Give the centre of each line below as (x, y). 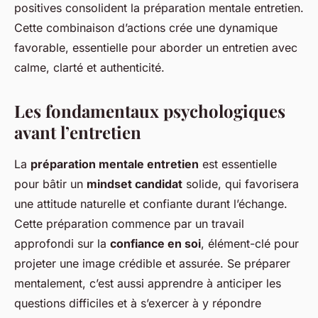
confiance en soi (155, 244)
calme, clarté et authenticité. (89, 68)
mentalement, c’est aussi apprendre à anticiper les (148, 284)
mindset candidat (135, 184)
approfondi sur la (62, 244)
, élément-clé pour (250, 244)
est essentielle (238, 164)
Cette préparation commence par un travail (129, 224)
